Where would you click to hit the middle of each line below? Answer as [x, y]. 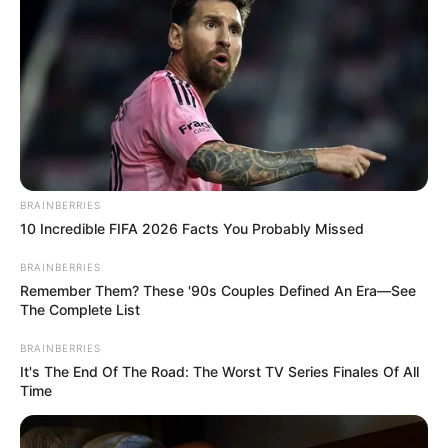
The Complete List [80, 309]
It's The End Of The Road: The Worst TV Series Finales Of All [219, 371]
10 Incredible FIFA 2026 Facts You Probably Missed [192, 228]
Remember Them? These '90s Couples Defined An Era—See [218, 290]
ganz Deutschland [90, 76]
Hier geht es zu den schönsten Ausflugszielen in [212, 56]
